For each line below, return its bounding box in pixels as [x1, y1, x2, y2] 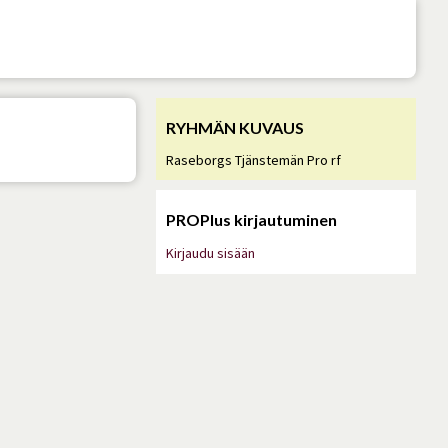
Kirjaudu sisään [166, 243, 255, 262]
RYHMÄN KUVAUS [166, 118, 304, 137]
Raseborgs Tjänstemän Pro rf [166, 150, 341, 169]
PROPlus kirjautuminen [166, 209, 337, 229]
